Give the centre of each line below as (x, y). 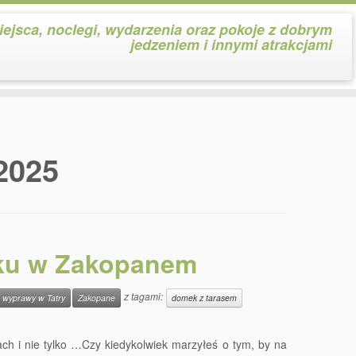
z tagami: (143, 296)
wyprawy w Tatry (34, 298)
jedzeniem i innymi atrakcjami (231, 44)
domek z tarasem (204, 298)
